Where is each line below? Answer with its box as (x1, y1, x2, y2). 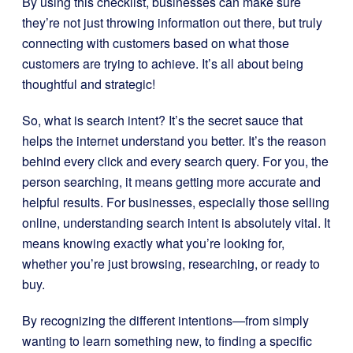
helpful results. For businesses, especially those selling (22, 193, 329, 211)
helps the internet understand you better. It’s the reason (22, 132, 326, 150)
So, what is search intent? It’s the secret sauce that (22, 111, 303, 129)
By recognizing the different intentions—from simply (22, 311, 309, 329)
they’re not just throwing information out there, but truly (22, 13, 322, 32)
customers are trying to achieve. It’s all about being (22, 54, 303, 72)
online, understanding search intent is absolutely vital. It (22, 214, 330, 232)
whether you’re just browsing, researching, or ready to (22, 255, 320, 273)
